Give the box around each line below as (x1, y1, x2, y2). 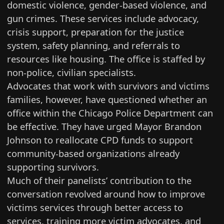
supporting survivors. (7, 160, 99, 173)
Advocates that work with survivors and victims (7, 79, 210, 92)
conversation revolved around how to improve (7, 187, 205, 200)
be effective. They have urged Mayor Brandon (7, 119, 202, 132)
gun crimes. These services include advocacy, (7, 11, 199, 24)
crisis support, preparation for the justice (7, 25, 184, 38)
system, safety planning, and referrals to (7, 38, 180, 51)
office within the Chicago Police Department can (7, 106, 213, 119)
